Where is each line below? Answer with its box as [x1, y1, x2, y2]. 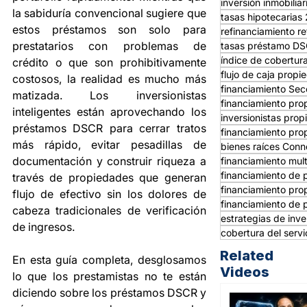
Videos [219, 264, 269, 281]
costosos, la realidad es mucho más [12, 71, 206, 86]
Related [219, 247, 273, 265]
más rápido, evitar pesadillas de [12, 137, 206, 151]
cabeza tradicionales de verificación [12, 203, 206, 217]
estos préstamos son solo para [12, 22, 206, 36]
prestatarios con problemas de [12, 38, 206, 53]
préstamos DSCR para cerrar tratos [12, 121, 206, 135]
